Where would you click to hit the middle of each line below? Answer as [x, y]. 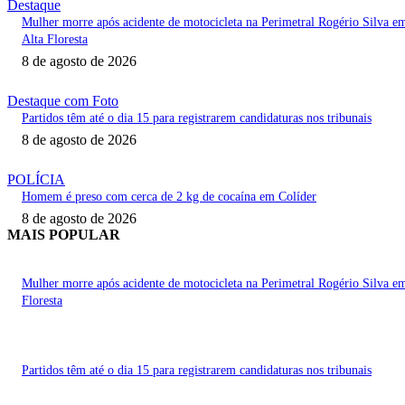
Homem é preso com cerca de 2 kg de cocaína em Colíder [169, 197]
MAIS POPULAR [64, 235]
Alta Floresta [55, 40]
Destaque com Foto [63, 101]
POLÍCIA [36, 180]
